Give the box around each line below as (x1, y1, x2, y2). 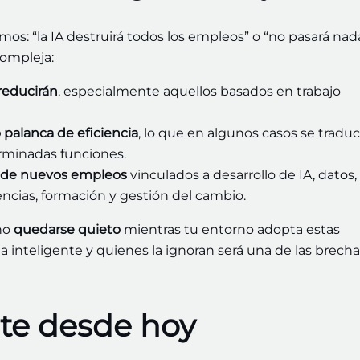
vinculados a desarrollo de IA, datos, (127, 167, 357, 183)
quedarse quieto (14, 222, 121, 238)
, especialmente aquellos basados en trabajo (58, 84, 341, 100)
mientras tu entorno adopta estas (121, 222, 340, 238)
